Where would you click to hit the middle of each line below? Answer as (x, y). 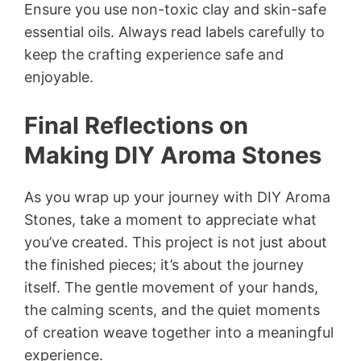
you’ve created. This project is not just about (176, 242)
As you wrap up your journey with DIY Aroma (177, 197)
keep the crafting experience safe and (154, 54)
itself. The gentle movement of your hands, (171, 287)
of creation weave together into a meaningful (179, 332)
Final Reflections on (136, 125)
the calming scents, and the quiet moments (172, 309)
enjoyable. (59, 77)
